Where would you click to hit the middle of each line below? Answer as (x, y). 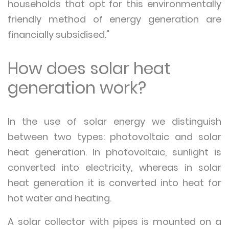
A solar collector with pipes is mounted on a (114, 222)
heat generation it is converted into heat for (114, 183)
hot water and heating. (60, 198)
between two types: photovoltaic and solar (114, 137)
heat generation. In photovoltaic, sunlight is (114, 152)
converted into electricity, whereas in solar (114, 167)
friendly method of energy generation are (114, 19)
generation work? (77, 88)
